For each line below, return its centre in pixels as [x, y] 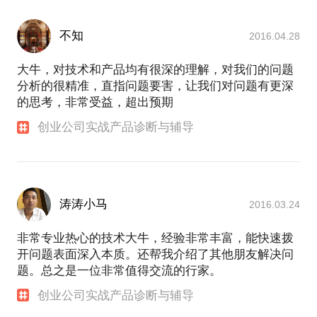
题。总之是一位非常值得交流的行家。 [119, 270]
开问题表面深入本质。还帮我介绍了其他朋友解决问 [155, 254]
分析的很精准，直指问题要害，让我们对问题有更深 [155, 86]
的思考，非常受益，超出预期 [95, 103]
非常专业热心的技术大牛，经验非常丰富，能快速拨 [155, 238]
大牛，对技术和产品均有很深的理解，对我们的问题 [155, 70]
